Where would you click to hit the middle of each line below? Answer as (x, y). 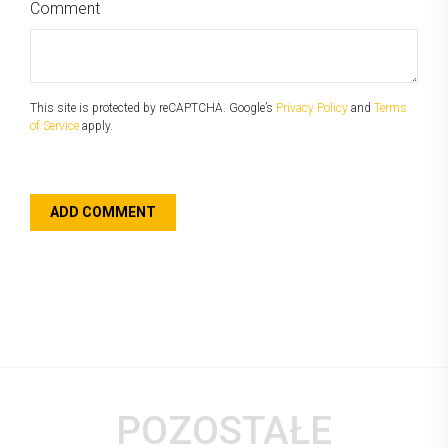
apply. (96, 125)
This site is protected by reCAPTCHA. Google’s (153, 107)
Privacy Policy (312, 107)
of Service (54, 125)
